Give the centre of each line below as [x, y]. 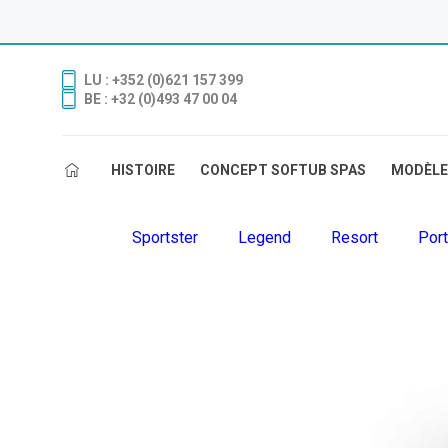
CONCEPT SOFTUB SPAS [282, 170]
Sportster [165, 237]
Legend [264, 237]
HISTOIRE [142, 170]
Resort [354, 237]
